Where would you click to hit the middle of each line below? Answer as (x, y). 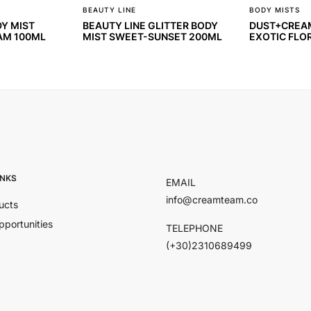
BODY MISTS (275, 9)
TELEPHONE (194, 228)
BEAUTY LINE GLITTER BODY (150, 25)
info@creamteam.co (212, 199)
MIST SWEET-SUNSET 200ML (152, 36)
